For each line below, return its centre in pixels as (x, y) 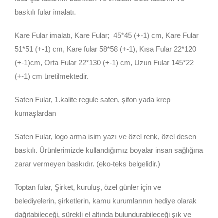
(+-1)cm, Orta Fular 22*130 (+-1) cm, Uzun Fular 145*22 (104, 63)
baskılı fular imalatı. (45, 12)
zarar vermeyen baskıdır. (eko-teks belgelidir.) (87, 164)
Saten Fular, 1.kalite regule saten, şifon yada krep (92, 100)
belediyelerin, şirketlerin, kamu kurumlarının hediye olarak (106, 201)
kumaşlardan (35, 113)
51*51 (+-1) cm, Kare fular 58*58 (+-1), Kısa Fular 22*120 (105, 49)
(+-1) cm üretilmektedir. (52, 76)
